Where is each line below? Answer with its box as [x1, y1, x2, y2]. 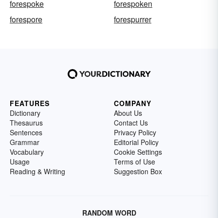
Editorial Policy [114, 137, 159, 147]
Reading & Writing [10, 166, 65, 177]
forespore [10, 14, 42, 25]
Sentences [10, 127, 42, 138]
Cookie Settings [114, 147, 162, 157]
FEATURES [10, 98, 50, 109]
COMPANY [114, 98, 151, 109]
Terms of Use [114, 157, 155, 167]
